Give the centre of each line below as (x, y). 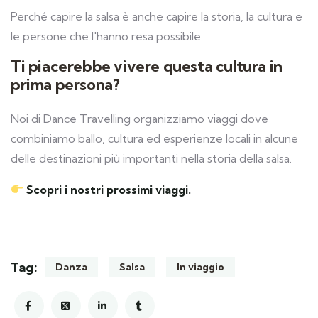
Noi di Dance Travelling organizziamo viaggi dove (139, 118)
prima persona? (65, 84)
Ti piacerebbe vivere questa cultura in (147, 66)
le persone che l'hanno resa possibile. (107, 36)
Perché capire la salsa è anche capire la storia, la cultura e (157, 16)
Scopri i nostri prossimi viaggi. (109, 189)
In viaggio (201, 267)
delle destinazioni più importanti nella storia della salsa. (151, 158)
